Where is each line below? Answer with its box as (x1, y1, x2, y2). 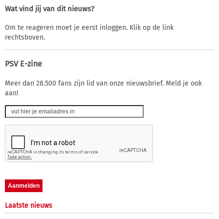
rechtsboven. (5, 33, 45, 42)
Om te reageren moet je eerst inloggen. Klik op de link (5, 23, 174, 32)
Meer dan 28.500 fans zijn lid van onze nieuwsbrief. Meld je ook (5, 79, 202, 88)
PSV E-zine (5, 59, 42, 68)
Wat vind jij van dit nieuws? (5, 4, 94, 13)
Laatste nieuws (5, 201, 52, 210)
